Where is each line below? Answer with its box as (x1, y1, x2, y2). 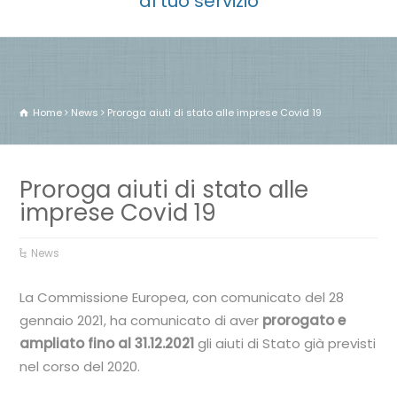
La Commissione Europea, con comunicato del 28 (19, 288, 345, 307)
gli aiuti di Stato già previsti (194, 334, 377, 353)
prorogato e (262, 311, 346, 330)
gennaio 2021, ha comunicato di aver (19, 311, 263, 330)
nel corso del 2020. (19, 357, 141, 376)
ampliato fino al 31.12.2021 (19, 334, 195, 353)
